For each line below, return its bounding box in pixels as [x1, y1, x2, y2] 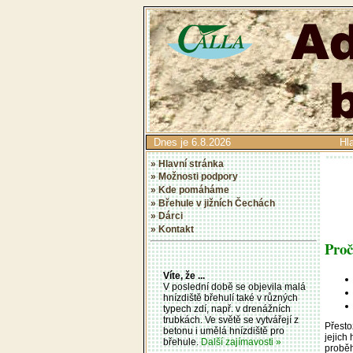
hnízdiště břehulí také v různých [163, 292, 298, 304]
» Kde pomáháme [150, 184, 229, 195]
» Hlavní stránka [150, 158, 224, 169]
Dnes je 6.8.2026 [147, 136, 231, 148]
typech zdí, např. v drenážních [163, 303, 291, 315]
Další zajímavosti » [201, 336, 281, 348]
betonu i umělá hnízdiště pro [163, 325, 284, 337]
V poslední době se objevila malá [163, 281, 306, 293]
